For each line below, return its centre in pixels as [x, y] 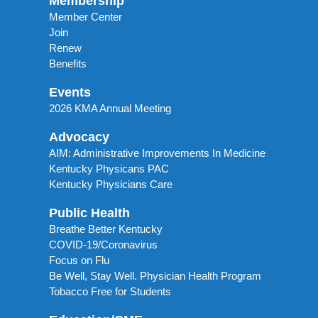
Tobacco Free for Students [110, 291]
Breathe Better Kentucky [106, 229]
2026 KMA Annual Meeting [110, 108]
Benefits [68, 63]
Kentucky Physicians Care [111, 184]
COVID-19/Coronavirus [103, 244]
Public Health [89, 213]
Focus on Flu [79, 260]
